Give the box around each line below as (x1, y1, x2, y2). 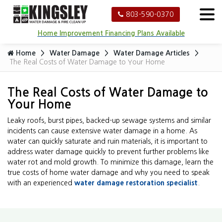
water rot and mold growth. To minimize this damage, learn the (7, 159, 214, 166)
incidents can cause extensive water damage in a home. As (7, 127, 197, 134)
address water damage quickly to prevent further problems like (7, 148, 209, 155)
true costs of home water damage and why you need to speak (7, 169, 210, 176)
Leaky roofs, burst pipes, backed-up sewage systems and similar (7, 117, 211, 124)
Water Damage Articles (113, 50, 190, 56)
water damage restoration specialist (74, 179, 198, 186)
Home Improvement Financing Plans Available (37, 30, 185, 37)
